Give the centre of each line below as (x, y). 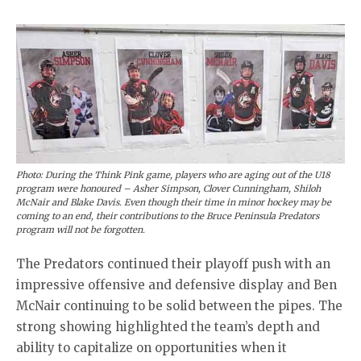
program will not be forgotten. (81, 229)
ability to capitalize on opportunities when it (151, 347)
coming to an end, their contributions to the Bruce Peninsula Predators (168, 216)
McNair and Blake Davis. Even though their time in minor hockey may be (174, 202)
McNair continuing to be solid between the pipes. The (179, 305)
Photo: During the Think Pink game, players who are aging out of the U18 (173, 174)
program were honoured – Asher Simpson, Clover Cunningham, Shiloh (168, 188)
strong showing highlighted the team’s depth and (168, 326)
